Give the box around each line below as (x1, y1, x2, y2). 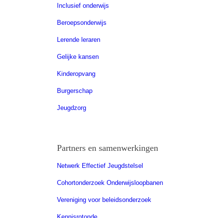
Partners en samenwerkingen (57, 143, 159, 153)
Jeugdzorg (57, 104, 87, 111)
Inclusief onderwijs (57, 1, 109, 9)
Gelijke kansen (57, 53, 99, 60)
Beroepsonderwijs (57, 18, 107, 26)
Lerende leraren (57, 36, 101, 43)
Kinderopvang (57, 70, 96, 77)
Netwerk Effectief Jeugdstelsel (57, 162, 144, 169)
